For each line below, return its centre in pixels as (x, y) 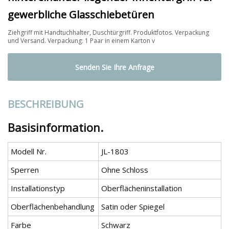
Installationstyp (38, 188)
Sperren (25, 170)
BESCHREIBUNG (46, 104)
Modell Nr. (29, 152)
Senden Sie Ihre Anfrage (114, 67)
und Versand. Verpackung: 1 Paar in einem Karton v (81, 40)
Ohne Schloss (125, 170)
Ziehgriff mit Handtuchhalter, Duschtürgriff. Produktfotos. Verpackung (108, 32)
